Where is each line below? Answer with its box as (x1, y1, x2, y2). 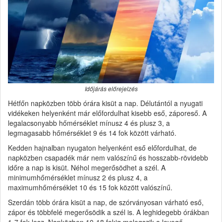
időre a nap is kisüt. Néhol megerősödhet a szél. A (8, 162, 166, 172)
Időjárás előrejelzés (84, 84, 138, 93)
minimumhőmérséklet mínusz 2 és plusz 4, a (8, 172, 148, 182)
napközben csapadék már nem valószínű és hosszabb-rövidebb (8, 152, 208, 163)
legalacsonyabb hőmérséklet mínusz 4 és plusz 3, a (8, 117, 170, 128)
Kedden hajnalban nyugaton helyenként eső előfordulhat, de (8, 142, 197, 153)
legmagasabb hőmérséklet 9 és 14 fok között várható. (8, 127, 176, 138)
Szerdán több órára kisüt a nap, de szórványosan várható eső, (8, 197, 204, 207)
